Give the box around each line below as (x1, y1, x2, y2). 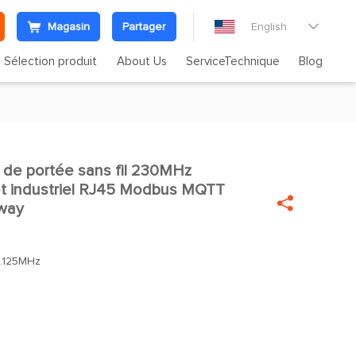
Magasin (48, 21, 90, 33)
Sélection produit (4, 56, 98, 68)
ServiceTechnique (185, 56, 280, 68)
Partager (122, 21, 166, 33)
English (251, 21, 287, 33)
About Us (116, 56, 167, 68)
